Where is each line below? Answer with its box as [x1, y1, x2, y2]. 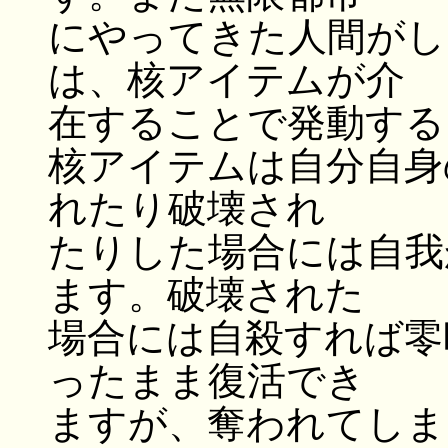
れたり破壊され [48, 187, 326, 231]
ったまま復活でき [48, 359, 366, 403]
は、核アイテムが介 [48, 58, 405, 102]
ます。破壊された [48, 273, 365, 317]
